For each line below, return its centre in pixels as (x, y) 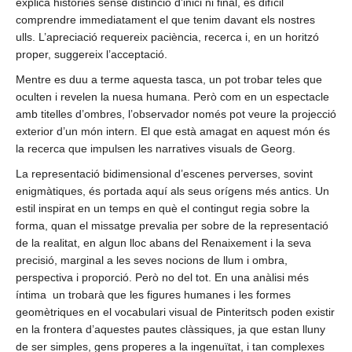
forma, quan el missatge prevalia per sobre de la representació (172, 226)
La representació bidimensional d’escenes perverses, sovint (164, 174)
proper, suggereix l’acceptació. (92, 55)
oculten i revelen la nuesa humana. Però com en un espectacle (172, 97)
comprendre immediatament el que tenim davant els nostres (165, 20)
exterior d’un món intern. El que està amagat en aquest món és (173, 132)
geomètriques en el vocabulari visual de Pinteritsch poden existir (175, 312)
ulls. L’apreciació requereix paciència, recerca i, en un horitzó (167, 37)
